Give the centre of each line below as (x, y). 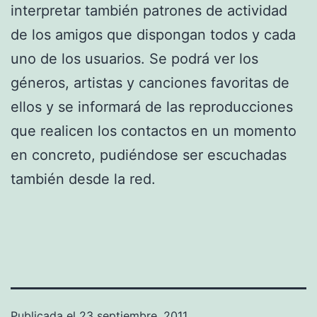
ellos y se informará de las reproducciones (152, 106)
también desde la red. (83, 179)
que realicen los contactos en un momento (154, 131)
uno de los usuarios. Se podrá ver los (134, 58)
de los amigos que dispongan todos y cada (153, 34)
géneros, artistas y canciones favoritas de (150, 82)
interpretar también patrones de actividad (149, 10)
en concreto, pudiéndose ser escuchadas (149, 155)
